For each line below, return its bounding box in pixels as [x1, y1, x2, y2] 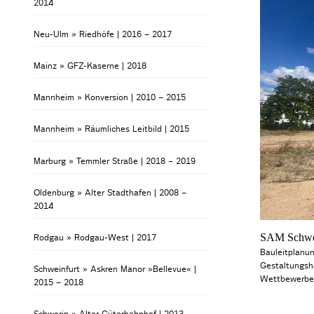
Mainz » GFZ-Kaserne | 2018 [34, 62, 147, 70]
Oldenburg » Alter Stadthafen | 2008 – [34, 188, 187, 197]
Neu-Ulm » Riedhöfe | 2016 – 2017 [34, 29, 172, 39]
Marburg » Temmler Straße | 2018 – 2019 [34, 156, 196, 165]
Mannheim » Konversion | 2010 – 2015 [34, 93, 186, 102]
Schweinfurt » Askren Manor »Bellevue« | [34, 265, 197, 274]
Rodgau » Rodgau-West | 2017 [34, 233, 157, 242]
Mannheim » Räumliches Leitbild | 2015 [34, 125, 190, 134]
